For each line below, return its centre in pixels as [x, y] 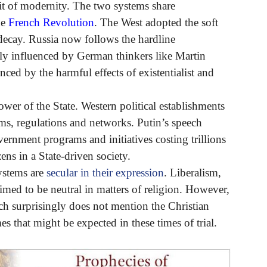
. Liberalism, [193, 172]
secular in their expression [105, 172]
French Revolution [51, 22]
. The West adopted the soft [156, 22]
